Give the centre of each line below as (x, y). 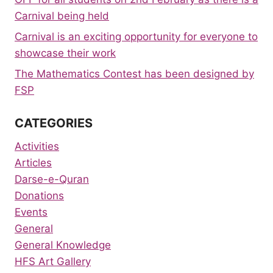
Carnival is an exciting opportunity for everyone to (136, 36)
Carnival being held (62, 16)
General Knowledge (63, 245)
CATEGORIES (54, 123)
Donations (39, 196)
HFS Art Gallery (53, 261)
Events (31, 212)
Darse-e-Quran (52, 179)
